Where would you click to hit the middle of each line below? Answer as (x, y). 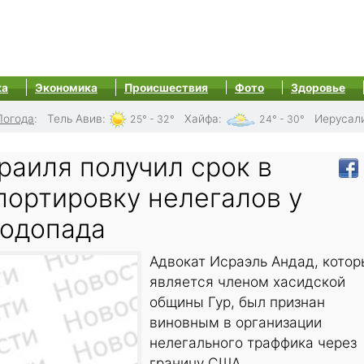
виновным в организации (236, 323)
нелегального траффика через (253, 343)
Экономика (66, 88)
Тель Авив (75, 119)
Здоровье (318, 88)
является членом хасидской (247, 282)
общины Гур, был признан (237, 302)
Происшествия (166, 88)
